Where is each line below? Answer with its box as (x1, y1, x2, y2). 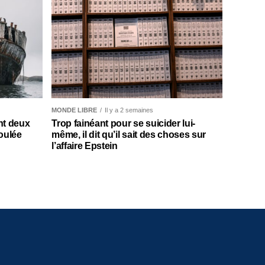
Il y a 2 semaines (105, 106, 154, 114)
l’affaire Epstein (51, 141, 118, 151)
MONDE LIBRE (51, 106, 98, 114)
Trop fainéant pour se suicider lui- (51, 118, 196, 129)
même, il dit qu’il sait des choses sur (51, 130, 206, 140)
